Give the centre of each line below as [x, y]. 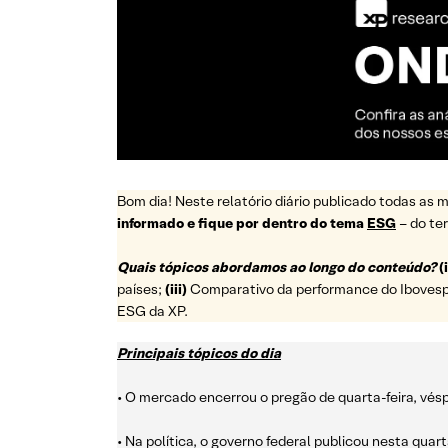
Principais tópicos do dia [199, 353]
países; [141, 289]
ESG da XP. [152, 311]
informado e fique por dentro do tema [240, 223]
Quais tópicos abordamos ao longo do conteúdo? [276, 267]
